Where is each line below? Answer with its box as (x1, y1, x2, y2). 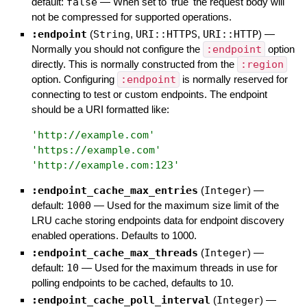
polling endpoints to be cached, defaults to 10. (31, 277, 234, 289)
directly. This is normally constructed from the (31, 58, 237, 71)
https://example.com (37, 144, 155, 157)
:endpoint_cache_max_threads (31, 247, 198, 260)
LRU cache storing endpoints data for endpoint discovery (31, 214, 284, 227)
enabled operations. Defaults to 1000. (31, 230, 197, 242)
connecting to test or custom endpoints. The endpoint (31, 88, 267, 101)
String (93, 28, 130, 41)
